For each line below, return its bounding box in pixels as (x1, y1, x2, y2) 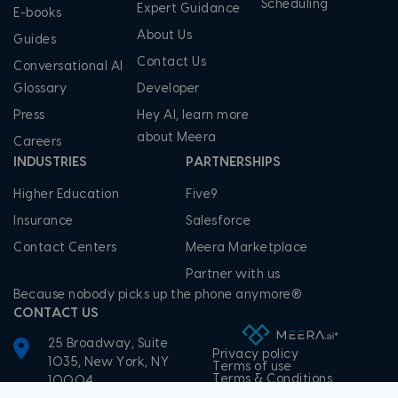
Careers (13, 136, 62, 148)
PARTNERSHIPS (186, 155, 281, 169)
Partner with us (186, 268, 281, 281)
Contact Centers (13, 242, 117, 254)
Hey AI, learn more (137, 109, 250, 122)
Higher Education (13, 188, 119, 201)
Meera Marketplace (186, 242, 308, 254)
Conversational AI (13, 60, 123, 73)
